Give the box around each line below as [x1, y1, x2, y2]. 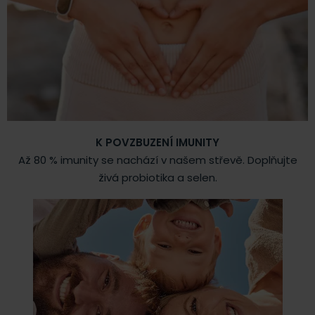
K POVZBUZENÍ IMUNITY [96, 135, 219, 150]
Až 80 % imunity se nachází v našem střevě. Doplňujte [18, 153, 297, 168]
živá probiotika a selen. [98, 170, 217, 186]
